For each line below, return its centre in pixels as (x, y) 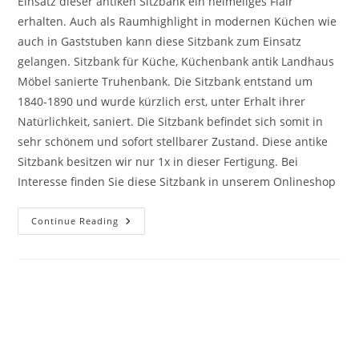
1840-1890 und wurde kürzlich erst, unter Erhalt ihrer (162, 102)
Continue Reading (75, 221)
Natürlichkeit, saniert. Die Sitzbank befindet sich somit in (171, 122)
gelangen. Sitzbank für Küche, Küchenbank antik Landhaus (176, 62)
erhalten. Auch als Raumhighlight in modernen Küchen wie (177, 22)
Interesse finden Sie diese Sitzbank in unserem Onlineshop (177, 182)
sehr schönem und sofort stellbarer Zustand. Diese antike (173, 142)
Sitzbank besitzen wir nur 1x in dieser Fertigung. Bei (158, 162)
